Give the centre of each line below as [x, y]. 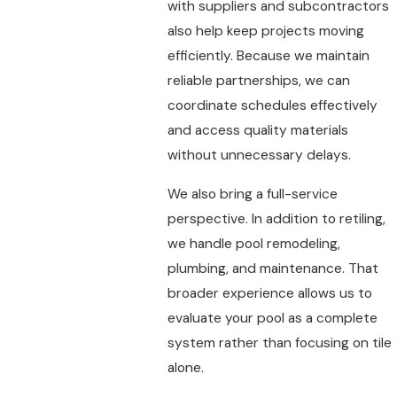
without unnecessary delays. [259, 156]
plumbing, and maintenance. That [272, 268]
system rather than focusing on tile [279, 343]
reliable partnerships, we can [258, 81]
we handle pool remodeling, [253, 243]
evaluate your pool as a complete [272, 318]
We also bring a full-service [252, 194]
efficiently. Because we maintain [268, 56]
